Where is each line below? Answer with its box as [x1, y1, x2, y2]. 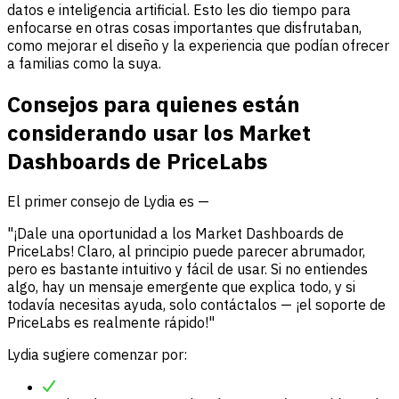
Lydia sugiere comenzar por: [7, 346, 187, 364]
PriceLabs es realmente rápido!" [7, 313, 215, 332]
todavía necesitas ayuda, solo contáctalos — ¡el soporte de [7, 296, 386, 314]
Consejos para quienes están [7, 89, 300, 118]
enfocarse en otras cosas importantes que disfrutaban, [7, 18, 362, 37]
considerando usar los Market [7, 118, 311, 147]
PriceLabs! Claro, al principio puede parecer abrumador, [7, 242, 365, 261]
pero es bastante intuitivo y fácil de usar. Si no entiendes [7, 260, 368, 279]
